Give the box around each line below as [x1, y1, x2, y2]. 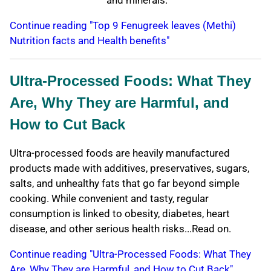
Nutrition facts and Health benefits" [10, 34, 169, 47]
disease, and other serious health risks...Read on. [10, 223, 231, 235]
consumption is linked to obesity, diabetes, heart [10, 207, 230, 220]
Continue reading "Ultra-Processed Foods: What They [10, 248, 251, 261]
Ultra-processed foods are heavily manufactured [10, 147, 230, 160]
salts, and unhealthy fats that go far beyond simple [10, 177, 240, 190]
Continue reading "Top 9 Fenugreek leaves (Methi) [10, 19, 236, 32]
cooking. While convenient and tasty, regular [10, 192, 209, 205]
